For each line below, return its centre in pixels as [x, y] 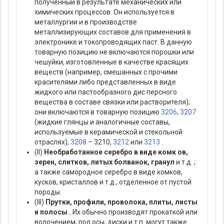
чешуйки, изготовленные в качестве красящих [111, 62]
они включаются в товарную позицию [98, 112]
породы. [48, 192]
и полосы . [53, 212]
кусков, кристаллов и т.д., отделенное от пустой [113, 182]
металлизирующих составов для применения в [113, 32]
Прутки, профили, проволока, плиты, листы [121, 202]
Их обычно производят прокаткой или [134, 212]
